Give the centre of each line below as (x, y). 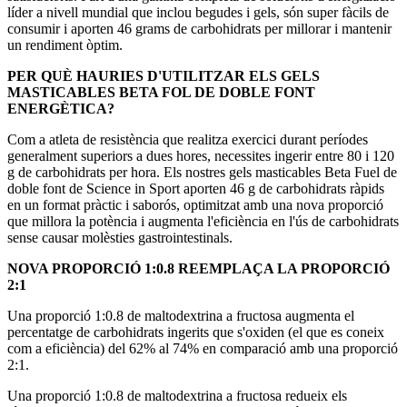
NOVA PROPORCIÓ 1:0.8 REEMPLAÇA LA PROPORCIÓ (199, 269)
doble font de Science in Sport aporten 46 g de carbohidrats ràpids (196, 189)
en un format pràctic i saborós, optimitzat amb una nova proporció (195, 205)
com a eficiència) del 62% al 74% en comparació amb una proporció (203, 349)
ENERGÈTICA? (61, 109)
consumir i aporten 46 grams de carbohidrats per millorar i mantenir (199, 29)
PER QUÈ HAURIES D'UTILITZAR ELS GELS (164, 76)
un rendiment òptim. (65, 45)
